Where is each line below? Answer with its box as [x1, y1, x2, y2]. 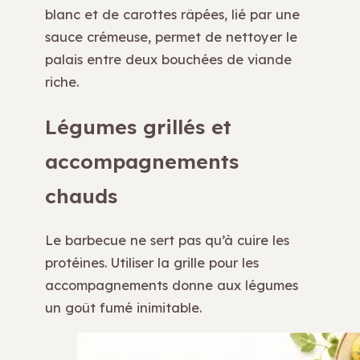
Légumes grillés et [45, 114, 231, 140]
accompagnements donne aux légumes [45, 276, 298, 294]
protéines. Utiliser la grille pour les [45, 254, 259, 272]
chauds [45, 183, 117, 209]
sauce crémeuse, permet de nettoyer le [45, 27, 297, 45]
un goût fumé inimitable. [45, 299, 202, 317]
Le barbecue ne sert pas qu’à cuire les [45, 231, 289, 249]
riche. [45, 72, 79, 90]
